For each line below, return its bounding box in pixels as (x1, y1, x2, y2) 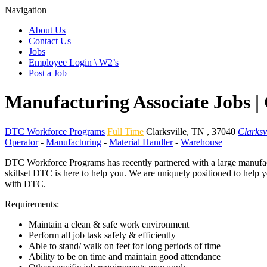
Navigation (5, 5, 46, 15)
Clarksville (146, 126, 187, 136)
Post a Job (29, 68, 67, 78)
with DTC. (5, 178, 46, 189)
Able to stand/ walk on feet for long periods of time (29, 240, 221, 251)
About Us (29, 25, 66, 35)
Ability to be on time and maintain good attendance (29, 251, 221, 262)
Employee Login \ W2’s (29, 57, 119, 67)
